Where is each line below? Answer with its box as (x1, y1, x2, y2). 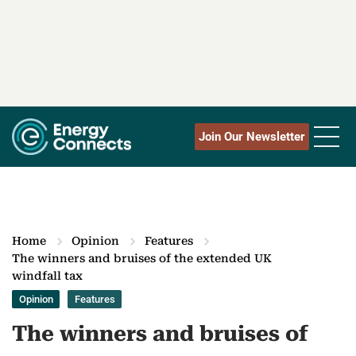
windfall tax (12, 269, 83, 283)
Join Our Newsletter (199, 130, 305, 145)
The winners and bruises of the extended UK (12, 252, 272, 265)
